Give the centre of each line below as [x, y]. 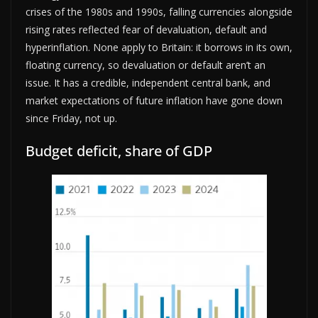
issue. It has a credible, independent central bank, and [148, 82]
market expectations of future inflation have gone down [154, 100]
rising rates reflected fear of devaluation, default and [146, 29]
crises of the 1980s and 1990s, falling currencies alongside [159, 11]
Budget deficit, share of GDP [119, 150]
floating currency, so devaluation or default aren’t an [146, 65]
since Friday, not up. [71, 118]
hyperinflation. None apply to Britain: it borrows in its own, [159, 47]
